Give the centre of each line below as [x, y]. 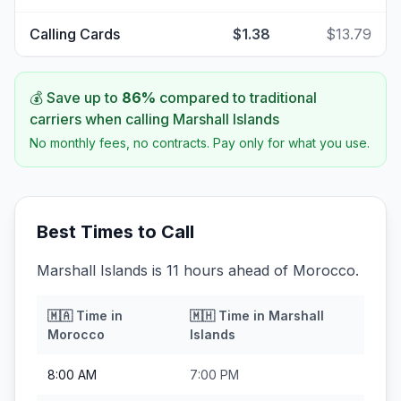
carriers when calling [101, 119]
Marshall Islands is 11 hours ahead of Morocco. [198, 270]
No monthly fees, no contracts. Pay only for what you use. [200, 143]
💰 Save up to [76, 98]
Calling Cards [75, 34]
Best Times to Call [115, 232]
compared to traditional [236, 98]
